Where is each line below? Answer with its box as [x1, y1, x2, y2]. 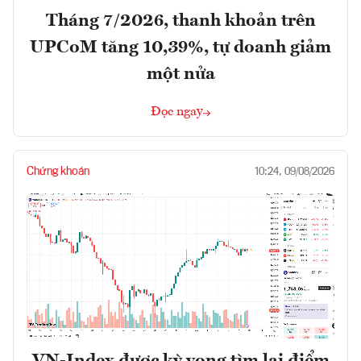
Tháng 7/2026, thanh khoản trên [45, 11, 316, 30]
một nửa [146, 64, 215, 83]
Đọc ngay [151, 105, 203, 118]
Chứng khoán [27, 165, 89, 177]
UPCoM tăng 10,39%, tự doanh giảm [30, 38, 331, 56]
